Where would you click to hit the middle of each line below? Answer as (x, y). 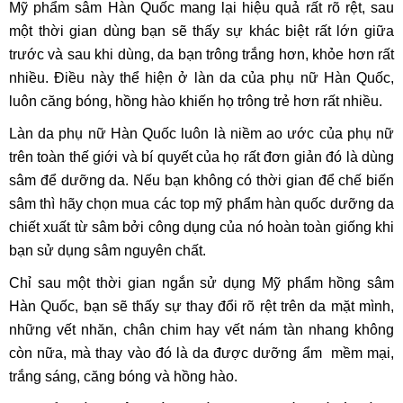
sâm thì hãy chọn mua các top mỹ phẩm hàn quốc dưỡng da (201, 203)
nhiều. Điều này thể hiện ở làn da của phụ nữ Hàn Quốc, (201, 77)
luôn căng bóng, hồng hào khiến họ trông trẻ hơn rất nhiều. (197, 101)
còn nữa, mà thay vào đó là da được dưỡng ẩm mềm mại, (201, 353)
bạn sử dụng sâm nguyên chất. (107, 250)
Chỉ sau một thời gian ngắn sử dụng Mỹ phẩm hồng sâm (201, 282)
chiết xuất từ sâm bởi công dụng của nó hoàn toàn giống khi (201, 227)
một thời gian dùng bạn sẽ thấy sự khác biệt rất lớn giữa (201, 31)
